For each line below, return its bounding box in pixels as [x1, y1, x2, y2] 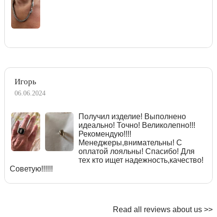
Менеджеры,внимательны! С [78, 138, 183, 147]
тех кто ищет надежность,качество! [78, 155, 204, 164]
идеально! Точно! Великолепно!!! [78, 121, 196, 129]
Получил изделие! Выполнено [78, 112, 186, 121]
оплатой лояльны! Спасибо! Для [78, 147, 195, 155]
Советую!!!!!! [10, 164, 53, 173]
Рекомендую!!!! [78, 129, 132, 138]
